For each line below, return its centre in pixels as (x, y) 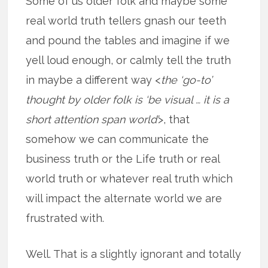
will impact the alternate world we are (124, 198)
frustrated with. (65, 218)
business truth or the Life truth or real (123, 159)
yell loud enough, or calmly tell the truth (129, 60)
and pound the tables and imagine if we (128, 40)
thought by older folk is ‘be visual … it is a (128, 99)
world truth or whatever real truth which (130, 178)
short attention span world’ (92, 119)
